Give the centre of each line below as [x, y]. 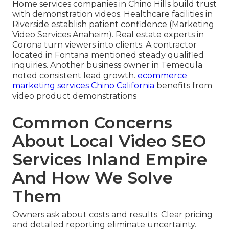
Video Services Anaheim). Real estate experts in [108, 35]
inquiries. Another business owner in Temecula [107, 65]
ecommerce [162, 76]
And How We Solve [93, 178]
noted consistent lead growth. [75, 76]
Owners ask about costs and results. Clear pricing [112, 215]
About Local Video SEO [109, 141]
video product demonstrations [74, 96]
